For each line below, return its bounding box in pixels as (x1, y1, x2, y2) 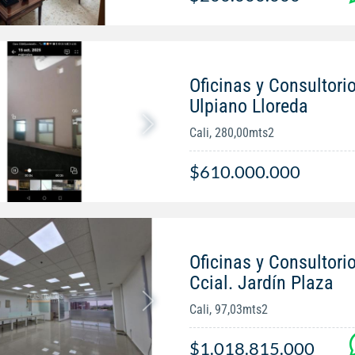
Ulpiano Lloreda (189, 95, 308, 118)
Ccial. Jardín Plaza (189, 272, 334, 295)
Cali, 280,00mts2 (189, 125, 274, 141)
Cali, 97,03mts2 (189, 302, 268, 318)
